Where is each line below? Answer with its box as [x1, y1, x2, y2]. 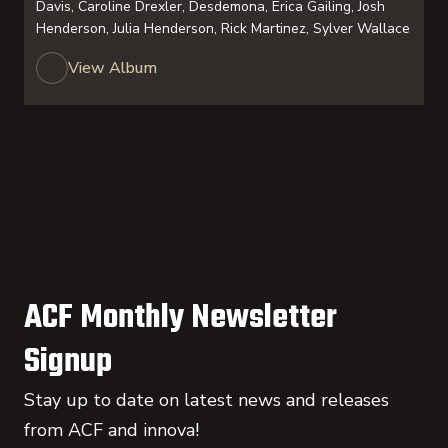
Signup [24, 337, 112, 388]
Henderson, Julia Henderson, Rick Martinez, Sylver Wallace [36, 19, 410, 38]
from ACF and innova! [24, 418, 199, 442]
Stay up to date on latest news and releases [24, 388, 389, 412]
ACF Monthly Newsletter [24, 293, 337, 344]
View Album [68, 57, 157, 79]
